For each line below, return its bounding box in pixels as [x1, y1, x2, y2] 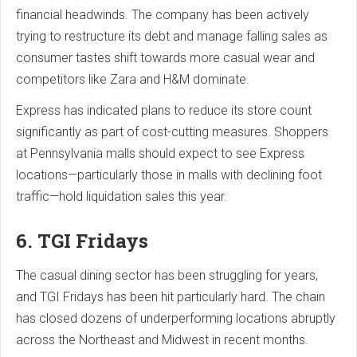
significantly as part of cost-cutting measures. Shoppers [16, 124, 328, 140]
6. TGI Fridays [16, 228, 148, 254]
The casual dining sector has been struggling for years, [16, 268, 318, 284]
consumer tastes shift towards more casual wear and [16, 50, 315, 66]
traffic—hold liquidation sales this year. [16, 189, 227, 205]
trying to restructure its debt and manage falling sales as [16, 29, 328, 45]
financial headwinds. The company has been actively [16, 7, 309, 23]
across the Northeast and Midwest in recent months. [16, 332, 308, 348]
